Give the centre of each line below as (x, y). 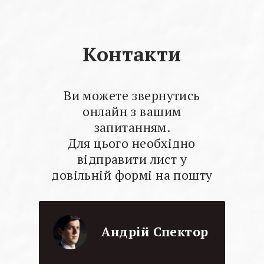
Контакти (132, 54)
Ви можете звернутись (132, 96)
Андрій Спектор (155, 232)
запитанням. (132, 128)
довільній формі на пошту (132, 175)
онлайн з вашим (132, 112)
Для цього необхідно (132, 143)
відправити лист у (132, 159)
